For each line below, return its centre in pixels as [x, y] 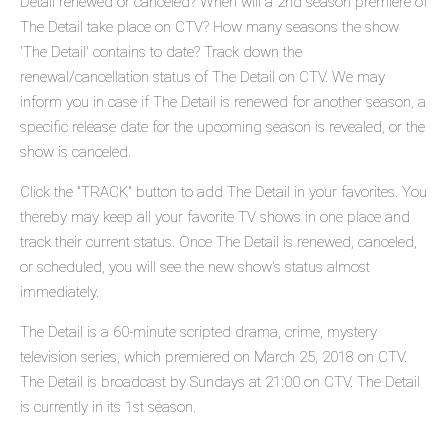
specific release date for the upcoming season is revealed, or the [222, 127]
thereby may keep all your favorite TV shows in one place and [215, 217]
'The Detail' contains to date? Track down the [161, 52]
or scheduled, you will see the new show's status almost [195, 267]
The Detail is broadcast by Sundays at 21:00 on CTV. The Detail [220, 382]
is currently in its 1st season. [108, 407]
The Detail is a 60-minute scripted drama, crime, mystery [198, 332]
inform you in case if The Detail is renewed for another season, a [223, 102]
